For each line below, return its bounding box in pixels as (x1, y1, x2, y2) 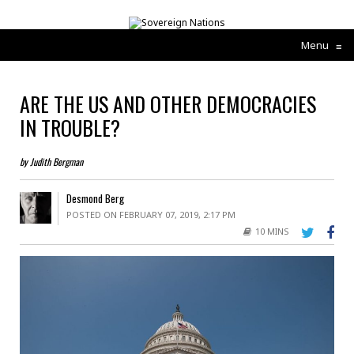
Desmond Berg (66, 190, 124, 206)
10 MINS (255, 224, 289, 237)
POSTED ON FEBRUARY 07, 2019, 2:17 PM (66, 208, 235, 220)
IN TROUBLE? (20, 111, 120, 143)
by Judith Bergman (20, 154, 83, 168)
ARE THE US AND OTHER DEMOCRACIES (20, 88, 316, 119)
